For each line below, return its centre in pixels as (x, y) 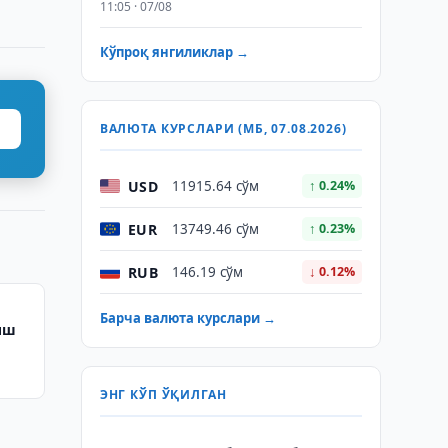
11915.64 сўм (215, 186)
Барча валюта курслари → (187, 318)
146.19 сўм (207, 272)
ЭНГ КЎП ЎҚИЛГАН (163, 394)
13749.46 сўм (215, 229)
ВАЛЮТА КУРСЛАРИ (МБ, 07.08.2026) (223, 128)
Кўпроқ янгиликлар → (174, 52)
